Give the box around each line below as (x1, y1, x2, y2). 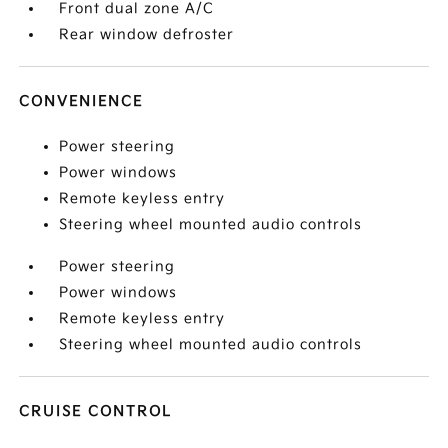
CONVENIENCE (19, 93, 144, 110)
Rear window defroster (59, 26, 235, 43)
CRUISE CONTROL (19, 403, 173, 420)
